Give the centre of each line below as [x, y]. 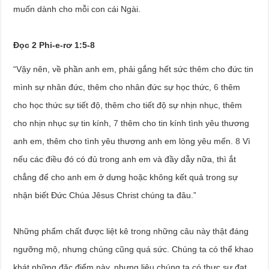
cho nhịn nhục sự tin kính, [64, 123]
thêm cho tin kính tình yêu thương [184, 123]
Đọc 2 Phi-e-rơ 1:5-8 [54, 45]
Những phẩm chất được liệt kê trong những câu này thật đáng [131, 231]
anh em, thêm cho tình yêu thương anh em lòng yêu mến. [125, 141]
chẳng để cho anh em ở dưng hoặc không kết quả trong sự [126, 177]
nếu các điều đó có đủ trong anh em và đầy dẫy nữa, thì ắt [125, 159]
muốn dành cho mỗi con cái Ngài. [77, 9]
